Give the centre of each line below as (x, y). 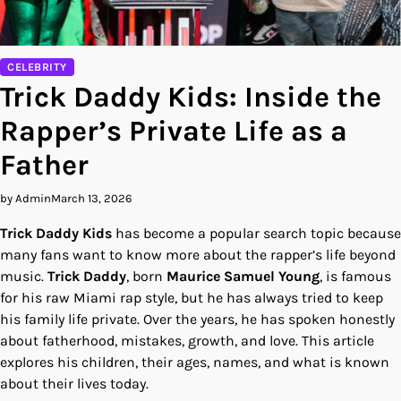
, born (146, 277)
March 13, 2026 (92, 199)
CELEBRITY (37, 68)
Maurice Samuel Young (243, 277)
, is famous (355, 277)
